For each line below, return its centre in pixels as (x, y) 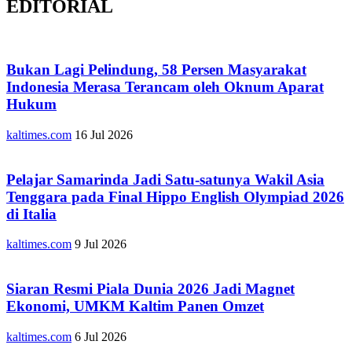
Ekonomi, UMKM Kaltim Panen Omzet (135, 306)
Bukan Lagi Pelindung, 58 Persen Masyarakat (156, 70)
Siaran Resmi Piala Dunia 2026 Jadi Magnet (150, 289)
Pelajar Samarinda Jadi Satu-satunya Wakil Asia (165, 179)
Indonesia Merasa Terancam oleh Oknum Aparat (165, 87)
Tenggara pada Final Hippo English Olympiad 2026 (175, 196)
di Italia (31, 214)
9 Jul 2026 (101, 244)
